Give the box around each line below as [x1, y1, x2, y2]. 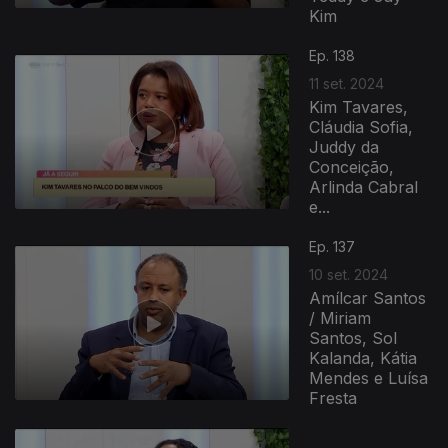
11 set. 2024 [309, 75, 385, 92]
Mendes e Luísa [309, 368, 429, 388]
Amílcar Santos [309, 288, 427, 308]
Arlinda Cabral [309, 177, 419, 197]
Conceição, [309, 157, 395, 177]
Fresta [309, 388, 358, 408]
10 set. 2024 [309, 266, 389, 283]
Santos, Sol [309, 328, 398, 348]
